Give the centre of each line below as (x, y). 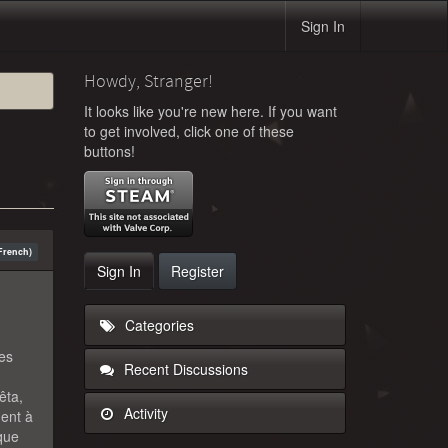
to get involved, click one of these (188, 131)
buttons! (109, 151)
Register (197, 271)
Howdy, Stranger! (148, 81)
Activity (143, 413)
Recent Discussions (183, 369)
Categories (157, 325)
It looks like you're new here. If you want (210, 111)
